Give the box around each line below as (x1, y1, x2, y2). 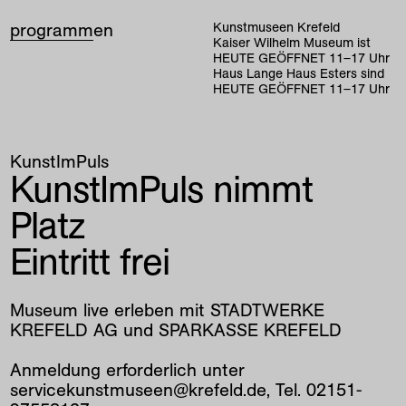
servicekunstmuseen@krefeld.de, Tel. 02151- (10, 379, 362, 401)
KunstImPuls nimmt (10, 165, 314, 212)
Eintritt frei (10, 237, 170, 285)
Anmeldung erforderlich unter (10, 359, 246, 382)
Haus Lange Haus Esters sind (213, 65, 385, 82)
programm (10, 19, 94, 42)
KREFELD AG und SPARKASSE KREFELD (10, 319, 343, 342)
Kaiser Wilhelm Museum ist (213, 34, 372, 52)
